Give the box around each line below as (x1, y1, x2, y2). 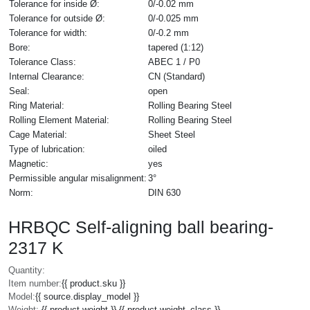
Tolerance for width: (9, 27, 87, 38)
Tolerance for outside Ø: (9, 12, 105, 24)
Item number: (8, 277, 62, 289)
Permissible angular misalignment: (9, 172, 147, 183)
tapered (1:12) (148, 42, 203, 53)
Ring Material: (9, 100, 64, 111)
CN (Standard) (148, 71, 205, 82)
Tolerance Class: (9, 56, 76, 67)
